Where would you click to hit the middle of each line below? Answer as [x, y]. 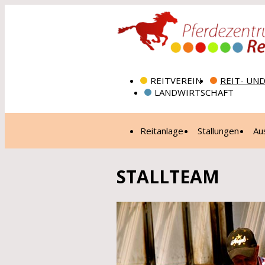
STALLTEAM [168, 177]
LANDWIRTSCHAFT [194, 92]
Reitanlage [162, 131]
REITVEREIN [176, 80]
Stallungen [218, 131]
